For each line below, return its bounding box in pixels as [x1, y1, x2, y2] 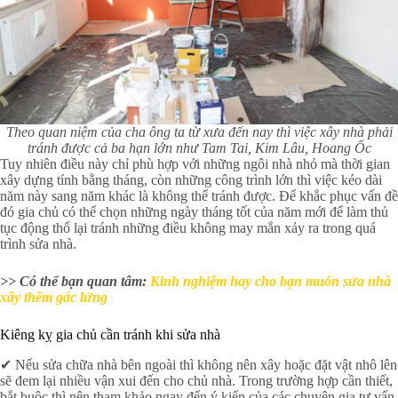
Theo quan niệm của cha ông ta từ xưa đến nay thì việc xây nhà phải [5, 124, 393, 140]
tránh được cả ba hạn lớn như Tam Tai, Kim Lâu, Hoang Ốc [27, 140, 371, 156]
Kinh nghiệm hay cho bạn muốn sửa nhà [150, 274, 391, 290]
